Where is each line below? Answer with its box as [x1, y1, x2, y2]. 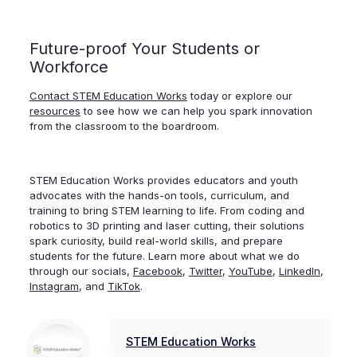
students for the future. [29, 249, 145, 262]
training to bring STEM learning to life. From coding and [29, 203, 304, 217]
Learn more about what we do [144, 249, 300, 262]
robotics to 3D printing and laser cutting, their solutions [29, 218, 304, 232]
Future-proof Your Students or [29, 38, 260, 58]
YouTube [228, 264, 273, 277]
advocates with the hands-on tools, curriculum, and [29, 188, 289, 202]
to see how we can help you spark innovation [80, 104, 312, 117]
